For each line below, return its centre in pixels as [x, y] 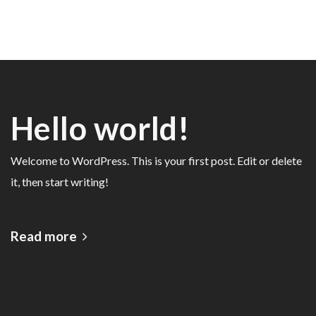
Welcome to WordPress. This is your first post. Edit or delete [156, 160]
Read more [44, 236]
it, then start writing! [60, 181]
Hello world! [101, 128]
